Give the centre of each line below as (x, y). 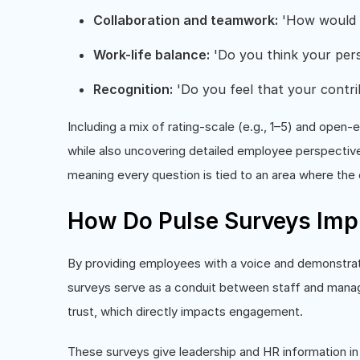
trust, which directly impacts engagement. (185, 311)
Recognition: (133, 89)
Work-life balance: (151, 54)
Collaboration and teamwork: (186, 20)
